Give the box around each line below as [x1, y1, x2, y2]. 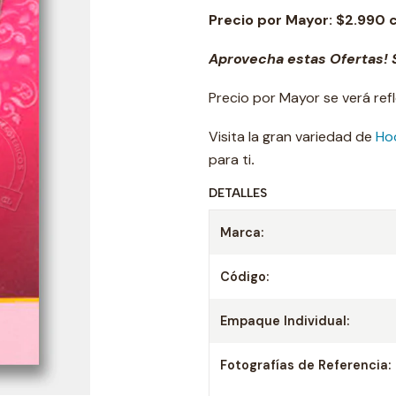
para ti [209, 150, 251, 169]
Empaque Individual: [220, 313, 349, 329]
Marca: [220, 225, 263, 240]
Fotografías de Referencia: [220, 357, 391, 373]
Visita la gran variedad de [209, 127, 376, 146]
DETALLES [209, 186, 267, 200]
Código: [220, 269, 269, 285]
